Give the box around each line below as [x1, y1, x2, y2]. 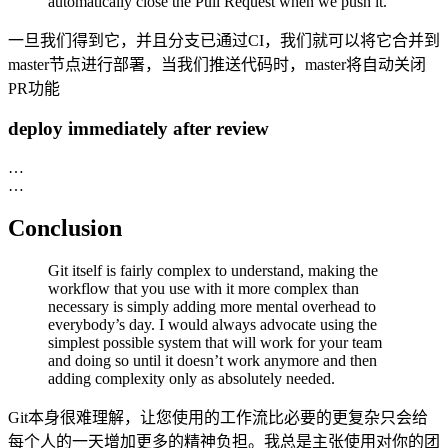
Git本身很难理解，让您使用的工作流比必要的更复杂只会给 [8, 408, 428, 426]
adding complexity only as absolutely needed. [48, 369, 335, 387]
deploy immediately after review [8, 118, 269, 140]
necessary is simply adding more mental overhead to [48, 297, 376, 315]
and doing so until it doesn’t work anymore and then [48, 351, 377, 369]
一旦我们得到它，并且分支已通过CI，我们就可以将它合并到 [8, 32, 440, 50]
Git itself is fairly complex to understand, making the [48, 261, 378, 279]
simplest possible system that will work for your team [48, 333, 382, 351]
